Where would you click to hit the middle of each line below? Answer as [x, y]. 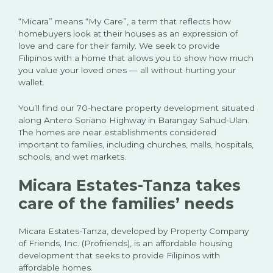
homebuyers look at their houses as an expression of [128, 34]
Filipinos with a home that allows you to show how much [136, 58]
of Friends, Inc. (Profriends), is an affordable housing [126, 243]
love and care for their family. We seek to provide [119, 46]
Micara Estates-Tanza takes [129, 186]
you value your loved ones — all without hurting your [127, 70]
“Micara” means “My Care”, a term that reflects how [125, 22]
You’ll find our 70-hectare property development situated [136, 108]
